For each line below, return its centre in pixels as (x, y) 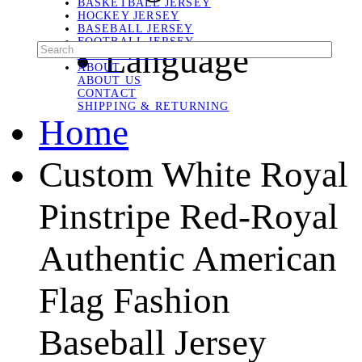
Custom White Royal (194, 175)
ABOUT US (109, 80)
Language (177, 61)
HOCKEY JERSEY (128, 15)
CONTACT (107, 93)
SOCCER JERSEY (127, 54)
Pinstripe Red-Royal (189, 217)
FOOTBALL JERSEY (136, 41)
